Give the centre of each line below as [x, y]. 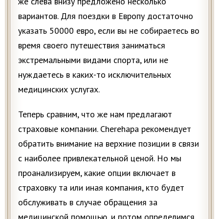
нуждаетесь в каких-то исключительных [95, 75]
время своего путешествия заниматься [92, 45]
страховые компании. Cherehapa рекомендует [105, 129]
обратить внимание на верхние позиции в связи [109, 144]
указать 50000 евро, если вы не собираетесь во [109, 31]
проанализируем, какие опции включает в [97, 173]
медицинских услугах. [59, 89]
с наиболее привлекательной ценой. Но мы [100, 158]
